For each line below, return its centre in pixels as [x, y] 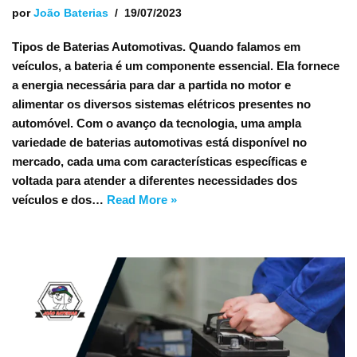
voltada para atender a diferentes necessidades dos [155, 180]
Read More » [142, 200]
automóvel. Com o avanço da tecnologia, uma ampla [157, 123]
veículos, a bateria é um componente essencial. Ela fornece [176, 66]
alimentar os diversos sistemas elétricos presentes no [161, 104]
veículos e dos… [59, 200]
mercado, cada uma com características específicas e [159, 161]
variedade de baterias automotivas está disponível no [159, 142]
